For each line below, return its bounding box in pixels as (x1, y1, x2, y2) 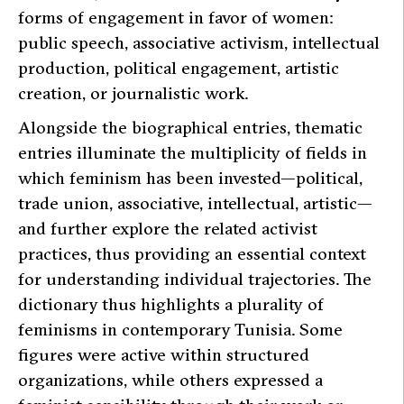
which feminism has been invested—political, (18, 166, 363, 188)
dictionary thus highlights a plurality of (18, 292, 324, 315)
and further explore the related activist (18, 216, 317, 239)
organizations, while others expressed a (18, 368, 323, 390)
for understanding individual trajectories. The (18, 267, 372, 289)
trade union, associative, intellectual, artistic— (18, 191, 372, 214)
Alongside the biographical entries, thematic (18, 115, 363, 138)
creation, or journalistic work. (18, 81, 248, 104)
